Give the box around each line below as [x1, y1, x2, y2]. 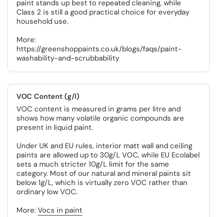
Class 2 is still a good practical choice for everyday [16, 7, 189, 17]
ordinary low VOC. [16, 187, 77, 197]
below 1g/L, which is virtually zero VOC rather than [16, 178, 187, 187]
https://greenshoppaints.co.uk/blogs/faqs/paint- [16, 44, 182, 54]
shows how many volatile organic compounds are [16, 113, 184, 123]
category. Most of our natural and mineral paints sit [16, 169, 191, 178]
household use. [16, 16, 68, 26]
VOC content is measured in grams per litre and [16, 104, 181, 114]
